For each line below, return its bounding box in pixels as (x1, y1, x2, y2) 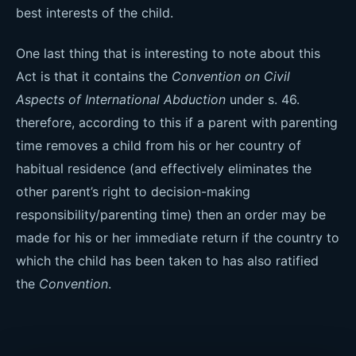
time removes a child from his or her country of (16, 137, 301, 153)
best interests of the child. (16, 5, 173, 21)
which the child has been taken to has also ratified (16, 253, 319, 269)
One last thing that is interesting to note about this (16, 45, 320, 61)
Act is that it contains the (16, 68, 172, 84)
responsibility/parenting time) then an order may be (16, 207, 326, 222)
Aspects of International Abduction (16, 91, 226, 107)
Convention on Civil (172, 68, 290, 84)
